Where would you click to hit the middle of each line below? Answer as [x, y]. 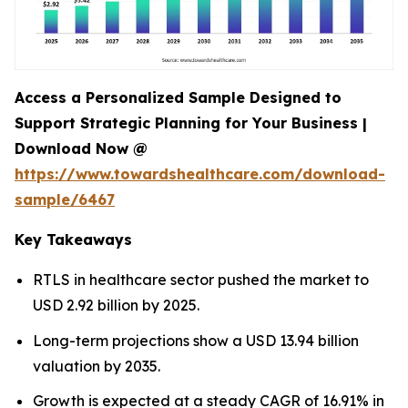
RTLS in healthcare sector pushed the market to [201, 280]
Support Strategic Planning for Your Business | [191, 123]
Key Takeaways [73, 240]
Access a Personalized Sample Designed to [178, 97]
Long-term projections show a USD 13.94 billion [196, 340]
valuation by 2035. [97, 366]
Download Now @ [81, 148]
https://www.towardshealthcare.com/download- [200, 174]
